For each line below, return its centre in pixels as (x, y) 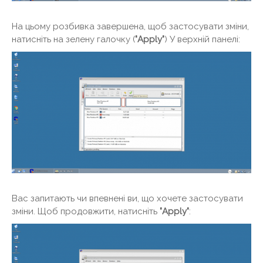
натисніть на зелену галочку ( (73, 39)
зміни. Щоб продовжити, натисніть (86, 212)
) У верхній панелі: (202, 39)
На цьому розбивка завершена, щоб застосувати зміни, (130, 26)
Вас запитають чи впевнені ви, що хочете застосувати (127, 199)
